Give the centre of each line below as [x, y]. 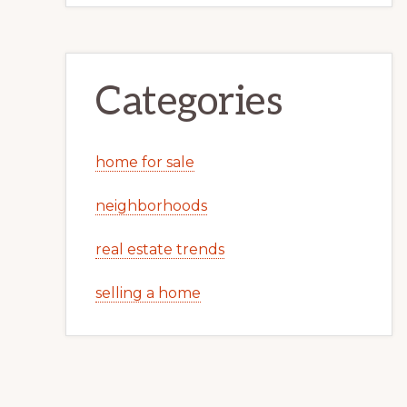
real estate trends [160, 249]
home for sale [145, 162]
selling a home [148, 293]
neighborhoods [151, 206]
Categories [189, 102]
